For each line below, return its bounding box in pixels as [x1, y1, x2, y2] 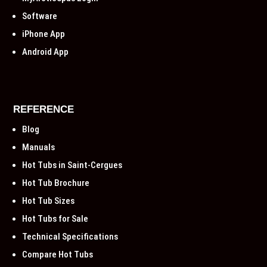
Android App [22, 46, 69, 57]
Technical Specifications [22, 231, 119, 242]
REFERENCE [13, 104, 74, 115]
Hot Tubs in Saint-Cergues [22, 160, 123, 170]
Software [22, 11, 58, 21]
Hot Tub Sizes [22, 195, 75, 206]
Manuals [22, 142, 55, 153]
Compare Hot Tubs [22, 249, 94, 260]
